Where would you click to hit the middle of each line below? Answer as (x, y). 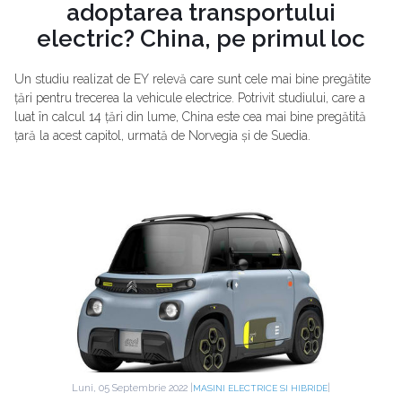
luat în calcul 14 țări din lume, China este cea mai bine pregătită (190, 117)
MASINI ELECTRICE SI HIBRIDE (260, 388)
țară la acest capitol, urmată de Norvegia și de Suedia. (162, 135)
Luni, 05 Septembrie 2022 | (132, 388)
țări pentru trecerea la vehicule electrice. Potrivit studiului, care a (190, 98)
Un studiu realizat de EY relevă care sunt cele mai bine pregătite (192, 79)
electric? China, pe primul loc (201, 39)
